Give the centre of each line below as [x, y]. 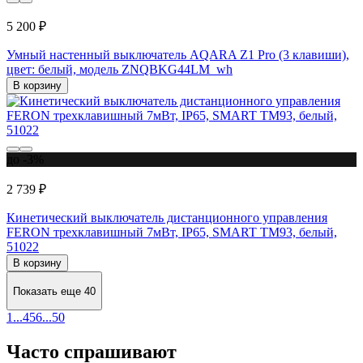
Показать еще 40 [54, 291]
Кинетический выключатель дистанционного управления [167, 218]
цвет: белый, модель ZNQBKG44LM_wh [120, 70]
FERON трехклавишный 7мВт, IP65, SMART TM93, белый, [172, 233]
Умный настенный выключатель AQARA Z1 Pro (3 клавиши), [178, 55]
